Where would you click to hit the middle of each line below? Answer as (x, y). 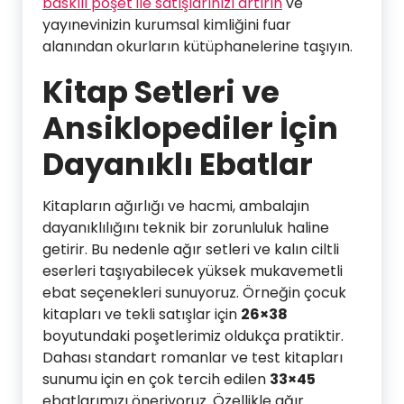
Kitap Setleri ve (161, 92)
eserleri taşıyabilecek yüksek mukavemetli (193, 271)
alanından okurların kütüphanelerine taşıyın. (197, 46)
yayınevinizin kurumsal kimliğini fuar (167, 25)
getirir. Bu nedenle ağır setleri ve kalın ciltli (191, 249)
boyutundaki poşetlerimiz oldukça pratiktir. (193, 336)
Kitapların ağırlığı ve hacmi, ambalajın (176, 206)
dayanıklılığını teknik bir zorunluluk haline (186, 228)
